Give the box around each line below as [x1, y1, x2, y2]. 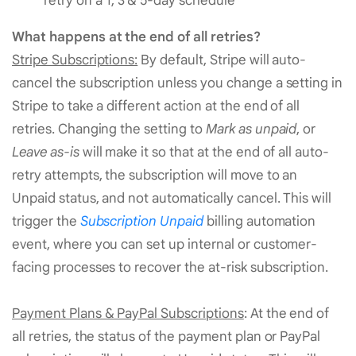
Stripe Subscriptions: [12, 52, 138, 69]
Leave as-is [12, 144, 79, 161]
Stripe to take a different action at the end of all [12, 98, 300, 115]
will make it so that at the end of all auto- [79, 144, 330, 161]
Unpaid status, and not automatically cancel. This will [12, 190, 332, 207]
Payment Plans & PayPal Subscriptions [12, 305, 244, 323]
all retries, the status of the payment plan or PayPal [12, 328, 321, 346]
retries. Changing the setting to [12, 121, 206, 138]
